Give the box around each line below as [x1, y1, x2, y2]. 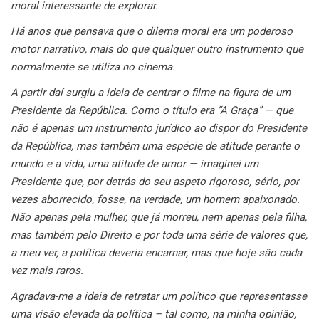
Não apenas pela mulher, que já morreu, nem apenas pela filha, [11, 210, 307, 224]
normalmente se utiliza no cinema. [11, 60, 175, 73]
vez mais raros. [11, 263, 83, 277]
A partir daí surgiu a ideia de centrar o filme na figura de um [11, 85, 291, 99]
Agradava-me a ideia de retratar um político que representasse [11, 289, 307, 303]
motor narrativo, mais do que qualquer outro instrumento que [11, 42, 303, 56]
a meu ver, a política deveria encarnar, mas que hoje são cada [11, 246, 302, 259]
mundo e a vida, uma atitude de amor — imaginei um [11, 157, 258, 170]
